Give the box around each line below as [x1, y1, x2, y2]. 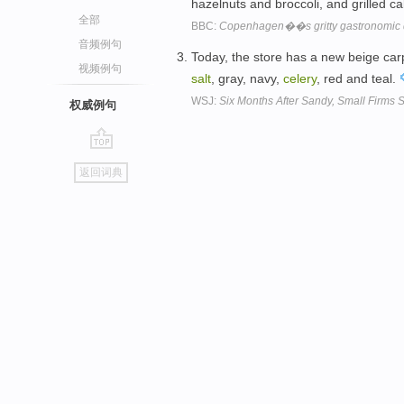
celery [283, 70, 317, 86]
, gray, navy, [211, 70, 283, 86]
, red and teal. [317, 70, 399, 86]
